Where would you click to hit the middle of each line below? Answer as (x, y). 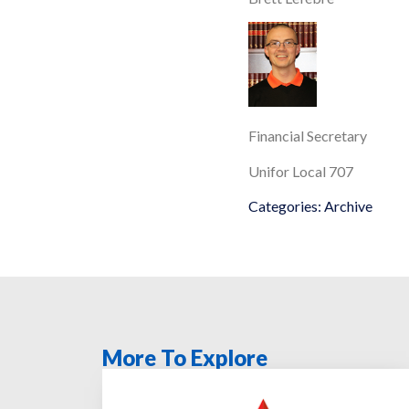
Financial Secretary (308, 136)
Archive (348, 206)
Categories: (285, 206)
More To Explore (185, 357)
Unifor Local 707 (301, 171)
